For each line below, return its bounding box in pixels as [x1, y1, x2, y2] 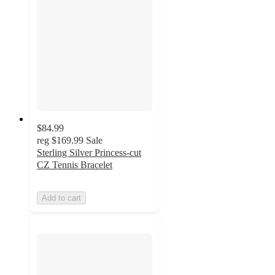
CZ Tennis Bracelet [37, 160, 112, 171]
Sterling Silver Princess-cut [37, 147, 141, 158]
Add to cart [42, 193, 81, 203]
